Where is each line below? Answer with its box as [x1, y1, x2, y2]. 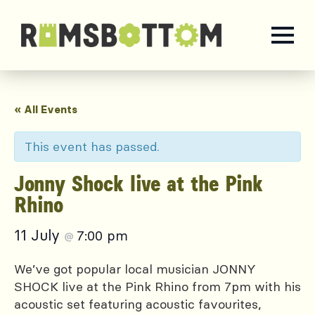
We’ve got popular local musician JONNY [14, 261, 256, 277]
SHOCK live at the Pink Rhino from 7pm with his [14, 278, 301, 295]
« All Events [14, 103, 77, 116]
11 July [14, 226, 64, 245]
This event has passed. [25, 139, 160, 155]
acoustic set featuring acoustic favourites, [14, 296, 262, 312]
